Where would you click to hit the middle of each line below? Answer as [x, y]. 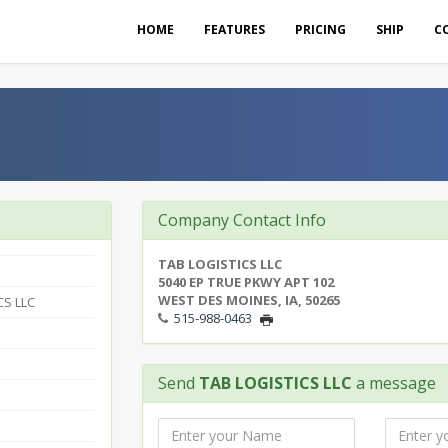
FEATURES [234, 29]
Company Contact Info [241, 220]
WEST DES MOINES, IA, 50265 [248, 300]
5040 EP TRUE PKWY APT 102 [245, 282]
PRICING [320, 29]
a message [393, 383]
